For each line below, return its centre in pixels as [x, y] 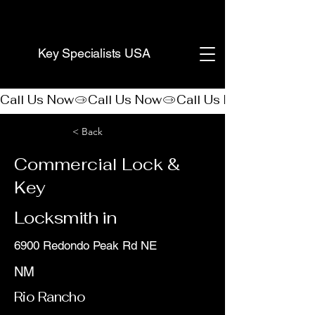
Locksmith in [65, 218]
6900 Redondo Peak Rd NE [85, 245]
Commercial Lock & [97, 164]
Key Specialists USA [94, 53]
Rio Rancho [50, 297]
